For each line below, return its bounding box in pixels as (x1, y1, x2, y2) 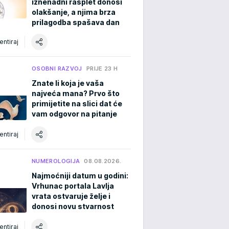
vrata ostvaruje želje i (32, 191, 110, 200)
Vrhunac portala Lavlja (32, 181, 114, 190)
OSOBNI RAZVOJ (32, 64, 82, 72)
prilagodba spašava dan (32, 17, 120, 27)
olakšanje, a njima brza (32, 7, 116, 16)
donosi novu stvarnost (32, 201, 114, 211)
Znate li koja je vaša (32, 78, 104, 87)
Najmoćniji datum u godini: (32, 171, 128, 180)
